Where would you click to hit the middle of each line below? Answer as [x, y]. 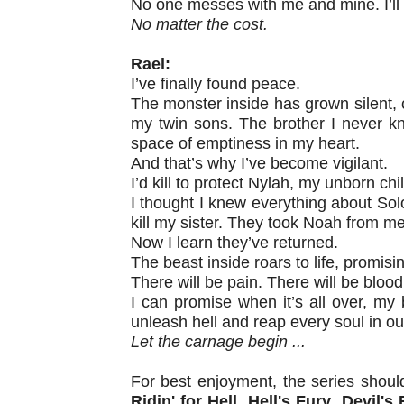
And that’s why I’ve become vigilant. [259, 163]
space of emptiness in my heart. [245, 143]
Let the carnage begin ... [218, 341]
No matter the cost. [199, 24]
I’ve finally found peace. [215, 83]
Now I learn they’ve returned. [234, 242]
